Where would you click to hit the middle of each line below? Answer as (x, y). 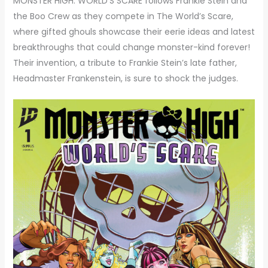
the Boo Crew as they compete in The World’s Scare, (123, 16)
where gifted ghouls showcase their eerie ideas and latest (134, 31)
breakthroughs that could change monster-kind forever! (131, 47)
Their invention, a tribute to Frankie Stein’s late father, (125, 63)
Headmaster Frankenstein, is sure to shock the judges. (125, 78)
